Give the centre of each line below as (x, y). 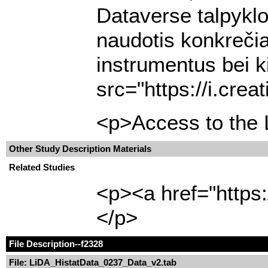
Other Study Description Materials (80, 149)
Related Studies (42, 167)
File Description (42, 244)
